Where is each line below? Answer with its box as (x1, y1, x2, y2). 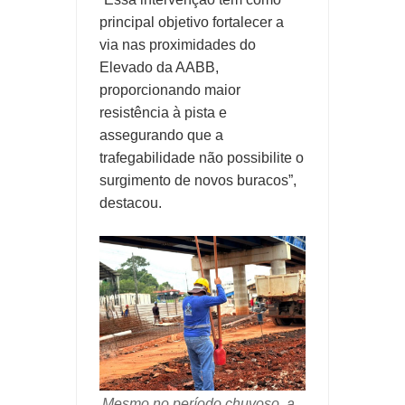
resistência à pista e (99, 105, 227, 121)
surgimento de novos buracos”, (99, 173, 297, 189)
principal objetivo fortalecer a (99, 14, 284, 31)
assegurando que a (99, 127, 223, 144)
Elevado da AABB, (99, 60, 219, 76)
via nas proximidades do (99, 37, 256, 53)
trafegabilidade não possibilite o (99, 150, 304, 166)
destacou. (99, 195, 162, 212)
